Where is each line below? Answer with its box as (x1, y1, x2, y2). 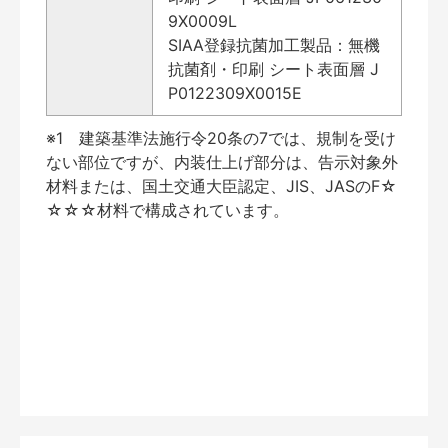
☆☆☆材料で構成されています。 (46, 199, 289, 220)
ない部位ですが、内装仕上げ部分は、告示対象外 (46, 151, 398, 172)
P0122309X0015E (168, 82, 302, 103)
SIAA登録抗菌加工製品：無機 (168, 34, 380, 55)
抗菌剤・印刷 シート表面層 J (168, 58, 379, 79)
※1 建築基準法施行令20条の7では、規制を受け (46, 127, 396, 148)
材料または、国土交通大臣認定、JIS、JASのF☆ (46, 175, 397, 196)
